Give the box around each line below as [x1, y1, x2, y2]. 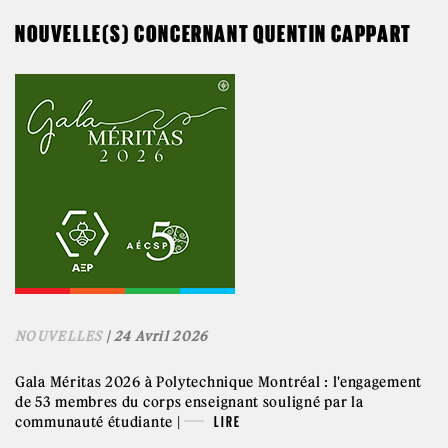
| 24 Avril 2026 [102, 327, 209, 345]
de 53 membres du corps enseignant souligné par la [15, 392, 364, 411]
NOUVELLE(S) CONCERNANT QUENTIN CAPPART [15, 19, 412, 47]
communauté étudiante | [15, 412, 185, 431]
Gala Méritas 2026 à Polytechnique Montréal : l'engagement [15, 372, 422, 391]
